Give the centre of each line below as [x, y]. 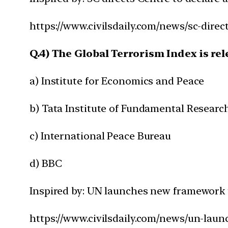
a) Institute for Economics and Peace [117, 81]
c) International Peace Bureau [101, 136]
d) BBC [46, 163]
